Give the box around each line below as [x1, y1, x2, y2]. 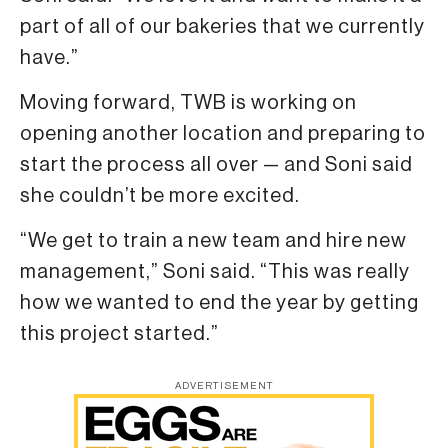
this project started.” [20, 324, 219, 345]
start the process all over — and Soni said [20, 155, 413, 176]
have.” [20, 47, 79, 68]
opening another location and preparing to [20, 124, 426, 145]
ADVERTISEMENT [174, 380, 274, 391]
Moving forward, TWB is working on [20, 93, 357, 114]
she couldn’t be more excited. [20, 186, 300, 207]
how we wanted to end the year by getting [20, 293, 419, 314]
